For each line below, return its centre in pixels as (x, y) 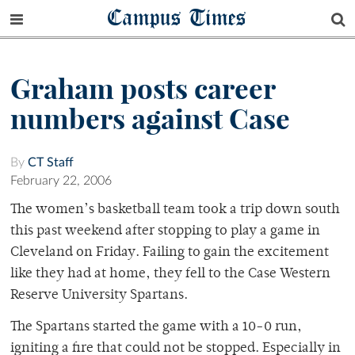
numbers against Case (150, 119)
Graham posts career (143, 89)
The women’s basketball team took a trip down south (175, 210)
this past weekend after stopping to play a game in (165, 232)
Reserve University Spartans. (99, 296)
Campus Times (177, 17)
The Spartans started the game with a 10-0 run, (156, 328)
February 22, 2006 (61, 181)
